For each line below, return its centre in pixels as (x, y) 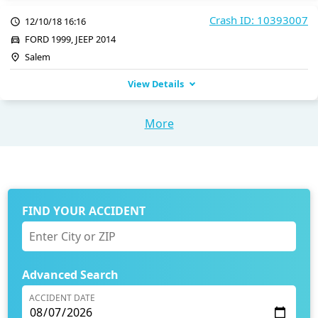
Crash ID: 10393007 (259, 20)
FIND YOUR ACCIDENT (84, 211)
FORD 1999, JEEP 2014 (70, 39)
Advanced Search (71, 275)
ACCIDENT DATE (62, 298)
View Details (156, 84)
